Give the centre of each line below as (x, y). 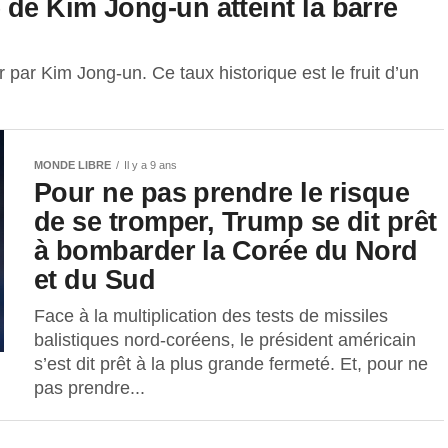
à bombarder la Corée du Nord (226, 250)
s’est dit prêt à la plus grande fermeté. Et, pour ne (231, 363)
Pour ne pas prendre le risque (222, 192)
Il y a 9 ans (150, 164)
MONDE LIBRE (72, 164)
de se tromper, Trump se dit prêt (235, 221)
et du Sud (95, 279)
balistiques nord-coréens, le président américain (225, 339)
